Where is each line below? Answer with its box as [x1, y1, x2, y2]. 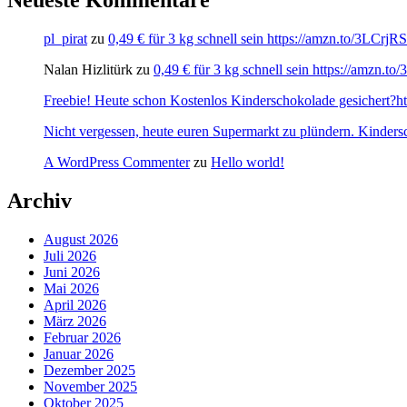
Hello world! [211, 154, 284, 170]
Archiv [7, 188, 72, 213]
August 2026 [44, 231, 118, 247]
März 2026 [44, 313, 106, 329]
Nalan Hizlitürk [44, 61, 133, 77]
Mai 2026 [44, 280, 99, 296]
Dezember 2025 [44, 362, 135, 378]
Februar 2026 [44, 329, 121, 345]
